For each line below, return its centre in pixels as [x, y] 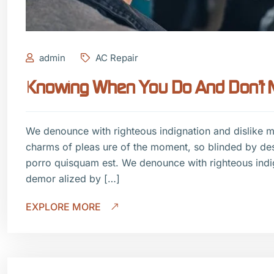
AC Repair [116, 57]
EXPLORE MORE [65, 206]
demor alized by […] [73, 178]
